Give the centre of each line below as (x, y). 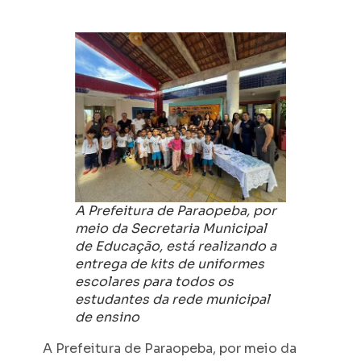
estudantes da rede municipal (172, 300)
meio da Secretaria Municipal (170, 229)
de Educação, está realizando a (175, 247)
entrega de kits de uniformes (169, 264)
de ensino (107, 317)
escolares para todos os (154, 282)
